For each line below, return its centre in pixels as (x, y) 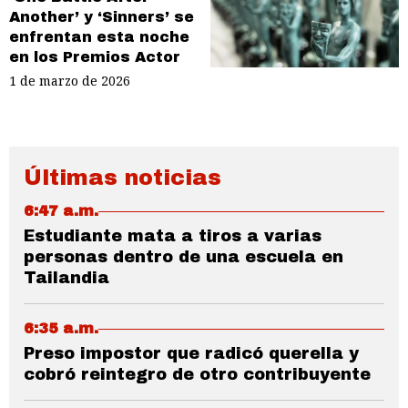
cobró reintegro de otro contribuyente (197, 375)
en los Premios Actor (95, 56)
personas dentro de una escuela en (184, 257)
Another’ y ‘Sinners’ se (102, 16)
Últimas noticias (122, 178)
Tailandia (66, 278)
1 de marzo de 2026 (70, 81)
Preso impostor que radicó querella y (191, 354)
